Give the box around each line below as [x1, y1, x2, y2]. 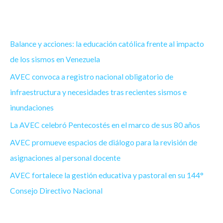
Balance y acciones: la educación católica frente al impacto [10, 39, 204, 49]
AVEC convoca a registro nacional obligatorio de [10, 72, 173, 82]
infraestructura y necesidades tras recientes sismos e [10, 88, 187, 97]
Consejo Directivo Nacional [10, 186, 103, 195]
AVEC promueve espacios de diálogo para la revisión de [10, 137, 197, 147]
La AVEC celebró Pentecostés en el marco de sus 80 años [10, 120, 200, 130]
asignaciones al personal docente [10, 153, 120, 162]
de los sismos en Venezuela [10, 55, 100, 64]
